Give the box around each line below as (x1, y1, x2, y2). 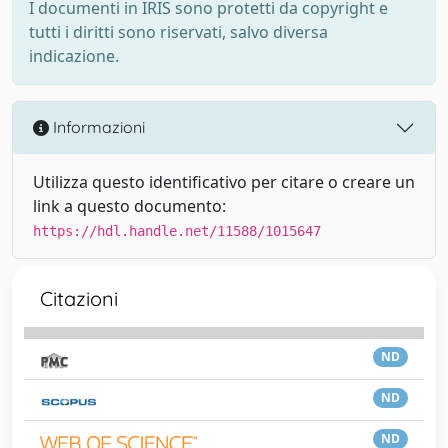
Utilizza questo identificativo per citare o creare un (33, 170, 415, 193)
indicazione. (29, 44, 119, 67)
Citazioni (40, 285, 118, 311)
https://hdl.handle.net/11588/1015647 (33, 222, 321, 239)
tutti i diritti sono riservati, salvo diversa (29, 20, 328, 43)
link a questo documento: (33, 194, 226, 217)
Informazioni (49, 117, 145, 138)
